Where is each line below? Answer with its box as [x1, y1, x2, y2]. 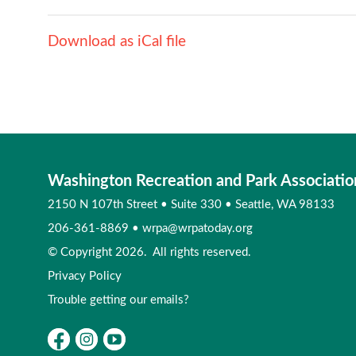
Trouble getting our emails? [48, 294, 189, 306]
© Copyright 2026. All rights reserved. [48, 246, 251, 258]
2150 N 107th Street [48, 199, 161, 211]
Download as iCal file [48, 33, 186, 49]
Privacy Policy [48, 270, 122, 282]
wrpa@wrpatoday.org [142, 222, 253, 234]
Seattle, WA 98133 [235, 199, 335, 211]
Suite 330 [171, 199, 225, 211]
